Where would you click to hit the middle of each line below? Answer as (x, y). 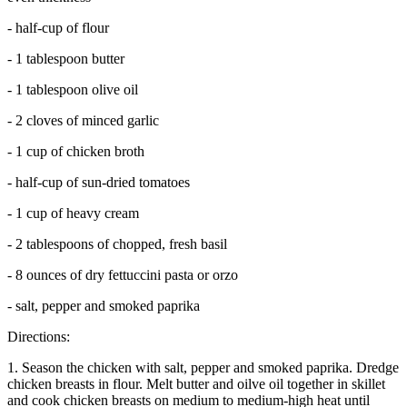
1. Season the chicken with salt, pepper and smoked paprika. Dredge (203, 368)
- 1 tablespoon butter (66, 59)
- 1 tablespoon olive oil (73, 90)
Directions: (39, 337)
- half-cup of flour (58, 28)
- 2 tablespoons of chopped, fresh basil (117, 244)
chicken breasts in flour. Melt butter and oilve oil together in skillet (196, 384)
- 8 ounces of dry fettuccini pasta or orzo (123, 275)
